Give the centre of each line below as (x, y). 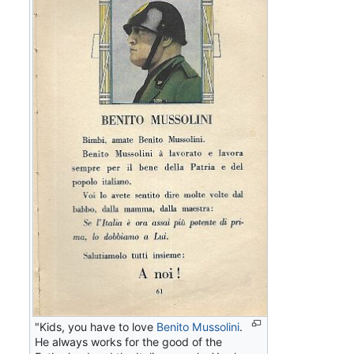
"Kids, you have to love (96, 327)
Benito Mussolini (198, 327)
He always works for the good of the (129, 342)
